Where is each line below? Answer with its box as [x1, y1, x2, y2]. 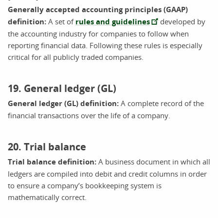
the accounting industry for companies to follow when [8, 28, 189, 38]
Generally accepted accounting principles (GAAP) [8, 4, 188, 15]
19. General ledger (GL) [8, 81, 116, 95]
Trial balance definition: [8, 156, 96, 167]
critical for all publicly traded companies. [8, 52, 144, 62]
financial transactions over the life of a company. [8, 110, 170, 120]
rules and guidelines [75, 16, 150, 27]
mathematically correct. [8, 192, 87, 202]
